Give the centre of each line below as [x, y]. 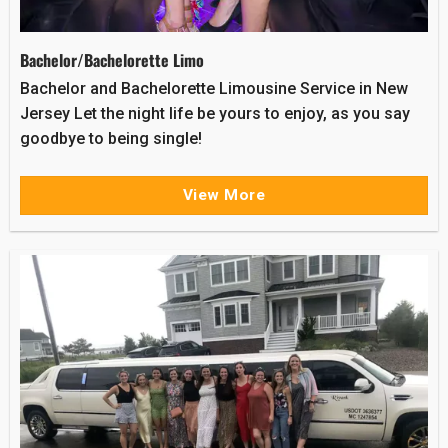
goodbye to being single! [110, 139]
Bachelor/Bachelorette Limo [111, 60]
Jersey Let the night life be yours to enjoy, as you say [214, 114]
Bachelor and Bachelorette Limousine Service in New [213, 89]
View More [224, 195]
